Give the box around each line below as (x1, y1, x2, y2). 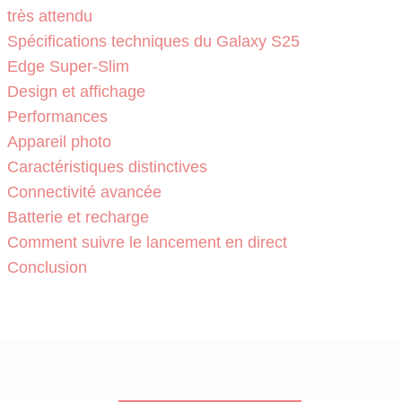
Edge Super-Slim (6, 57, 129, 75)
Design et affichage (6, 82, 145, 100)
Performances (6, 107, 108, 126)
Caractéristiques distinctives (6, 157, 207, 176)
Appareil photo (6, 132, 111, 151)
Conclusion (6, 258, 87, 276)
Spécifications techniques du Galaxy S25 (6, 31, 300, 50)
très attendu (6, 6, 92, 25)
